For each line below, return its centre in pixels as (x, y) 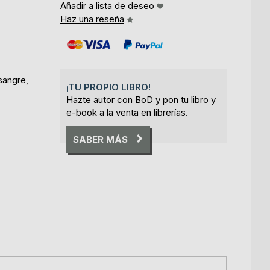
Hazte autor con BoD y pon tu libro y (141, 100)
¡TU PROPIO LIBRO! (108, 87)
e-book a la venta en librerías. (127, 113)
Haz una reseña (92, 19)
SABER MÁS (100, 139)
